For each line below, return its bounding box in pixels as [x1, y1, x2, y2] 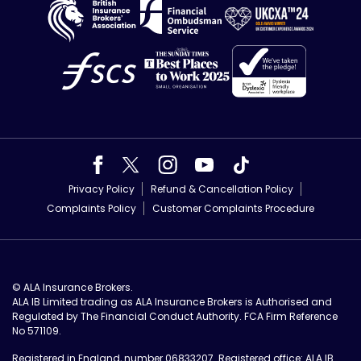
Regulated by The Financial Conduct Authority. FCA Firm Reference [12, 309, 338, 323]
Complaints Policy [47, 201, 136, 215]
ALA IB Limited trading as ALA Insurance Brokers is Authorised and [12, 294, 332, 309]
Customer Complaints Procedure [152, 201, 314, 215]
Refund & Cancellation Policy [150, 181, 293, 196]
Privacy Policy [68, 181, 135, 196]
